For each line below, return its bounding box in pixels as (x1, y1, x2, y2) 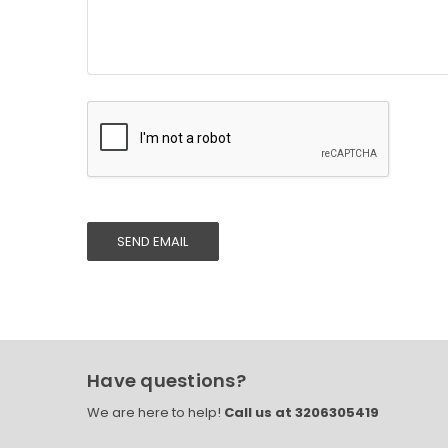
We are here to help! (87, 403, 221, 423)
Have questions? (87, 368, 246, 394)
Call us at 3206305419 (221, 403, 379, 423)
